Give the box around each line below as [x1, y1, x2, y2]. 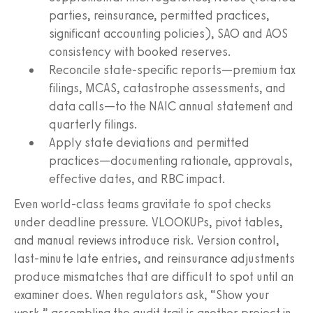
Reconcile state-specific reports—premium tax [49, 61, 296, 78]
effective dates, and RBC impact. [49, 170, 226, 187]
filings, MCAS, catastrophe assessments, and [49, 80, 286, 96]
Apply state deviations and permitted [49, 134, 249, 150]
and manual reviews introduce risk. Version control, [14, 232, 279, 248]
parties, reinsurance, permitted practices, [49, 7, 270, 23]
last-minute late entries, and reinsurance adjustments [14, 250, 295, 266]
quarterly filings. [49, 116, 138, 132]
